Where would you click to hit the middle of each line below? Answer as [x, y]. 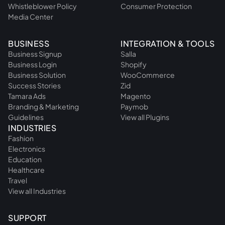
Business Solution [37, 75]
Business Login [32, 64]
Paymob [134, 106]
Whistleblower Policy [42, 6]
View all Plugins [145, 117]
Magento [136, 96]
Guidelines [26, 117]
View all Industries [37, 191]
